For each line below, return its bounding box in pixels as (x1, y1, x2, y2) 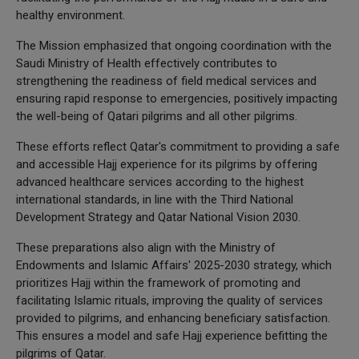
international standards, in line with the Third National (16, 192, 293, 207)
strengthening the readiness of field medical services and (16, 73, 317, 88)
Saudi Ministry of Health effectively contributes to (16, 55, 277, 71)
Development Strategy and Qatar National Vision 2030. (16, 209, 301, 224)
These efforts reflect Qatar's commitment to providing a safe (16, 139, 340, 154)
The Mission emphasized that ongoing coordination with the (16, 38, 332, 53)
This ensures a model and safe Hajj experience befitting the (16, 328, 328, 343)
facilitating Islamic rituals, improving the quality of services (16, 292, 323, 308)
